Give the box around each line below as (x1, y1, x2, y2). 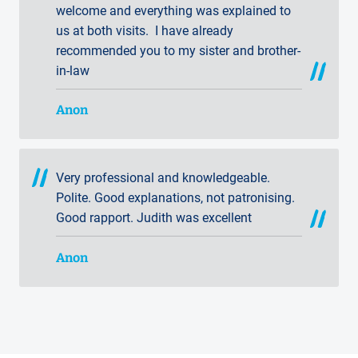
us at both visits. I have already (56, 22, 233, 38)
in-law (56, 62, 89, 78)
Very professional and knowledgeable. (56, 170, 270, 186)
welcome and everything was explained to (56, 2, 291, 18)
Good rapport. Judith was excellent (56, 210, 252, 226)
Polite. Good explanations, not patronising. (56, 190, 295, 206)
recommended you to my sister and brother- (56, 42, 300, 58)
